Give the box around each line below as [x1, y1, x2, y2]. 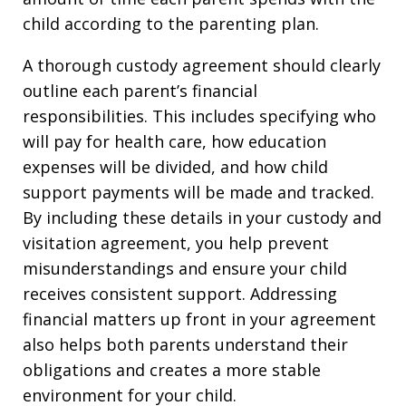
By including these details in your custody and [23, 206, 382, 228]
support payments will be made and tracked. [23, 180, 374, 203]
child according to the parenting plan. [23, 12, 319, 34]
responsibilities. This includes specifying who [23, 104, 376, 127]
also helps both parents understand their [23, 333, 348, 355]
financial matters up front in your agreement [23, 307, 376, 330]
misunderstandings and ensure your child [23, 256, 347, 279]
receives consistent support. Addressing [23, 282, 337, 304]
